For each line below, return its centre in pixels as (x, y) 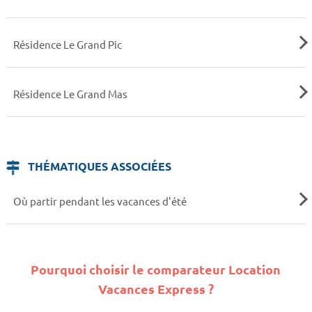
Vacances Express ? (156, 289)
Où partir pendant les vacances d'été (100, 201)
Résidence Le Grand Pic (67, 44)
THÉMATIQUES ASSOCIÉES (99, 166)
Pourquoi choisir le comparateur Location (156, 270)
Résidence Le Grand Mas (70, 94)
